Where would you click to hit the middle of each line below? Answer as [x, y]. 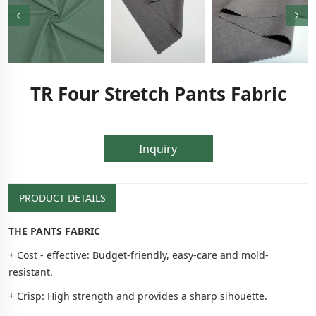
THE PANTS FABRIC [54, 231]
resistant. [31, 272]
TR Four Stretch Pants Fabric [158, 93]
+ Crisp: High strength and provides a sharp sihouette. [138, 296]
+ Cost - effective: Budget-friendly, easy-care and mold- [139, 255]
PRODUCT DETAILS [62, 197]
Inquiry [158, 148]
